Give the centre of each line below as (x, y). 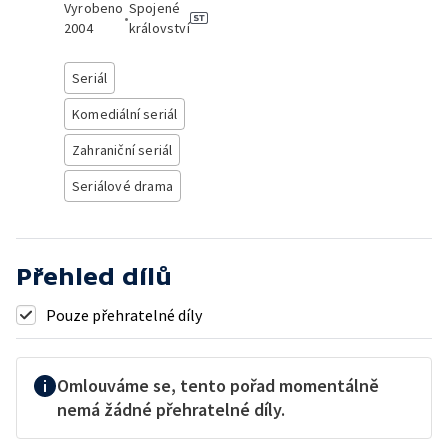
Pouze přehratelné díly (124, 315)
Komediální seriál (125, 114)
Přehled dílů (94, 276)
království (159, 28)
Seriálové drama (122, 186)
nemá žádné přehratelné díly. (171, 409)
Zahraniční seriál (122, 150)
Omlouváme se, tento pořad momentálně (218, 385)
